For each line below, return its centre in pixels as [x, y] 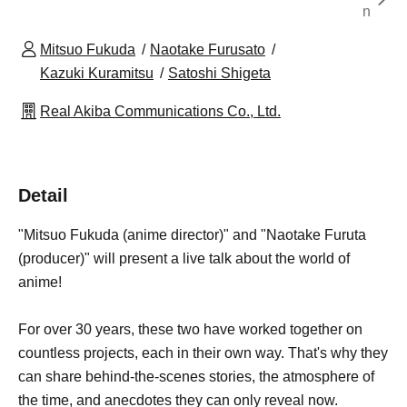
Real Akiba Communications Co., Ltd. [160, 112]
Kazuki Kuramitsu [97, 74]
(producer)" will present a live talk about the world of [184, 259]
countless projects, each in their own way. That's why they [203, 353]
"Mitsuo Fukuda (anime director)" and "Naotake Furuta [192, 235]
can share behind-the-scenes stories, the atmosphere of [196, 377]
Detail [43, 196]
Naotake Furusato [208, 50]
